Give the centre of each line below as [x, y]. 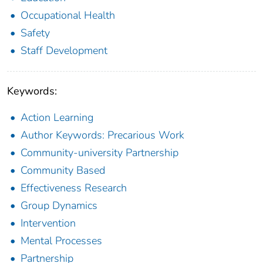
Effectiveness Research [74, 188]
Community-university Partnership [100, 153]
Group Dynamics [59, 206]
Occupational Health [68, 16]
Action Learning [57, 118]
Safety [35, 33]
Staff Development [64, 51]
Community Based [63, 171]
